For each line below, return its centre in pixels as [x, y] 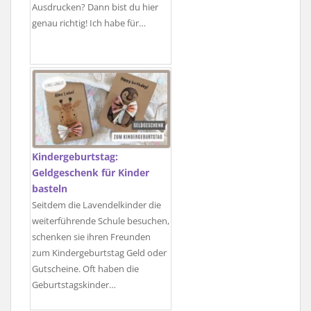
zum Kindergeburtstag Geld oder [99, 253]
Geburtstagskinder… [74, 285]
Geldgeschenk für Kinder [91, 172]
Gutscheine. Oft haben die [85, 269]
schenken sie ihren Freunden [91, 237]
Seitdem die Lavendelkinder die [96, 205]
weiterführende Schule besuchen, [101, 221]
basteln [50, 188]
